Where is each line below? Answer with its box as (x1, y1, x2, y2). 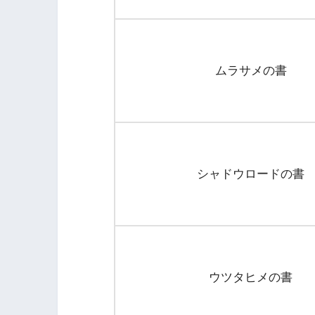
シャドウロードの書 (197, 167, 304, 181)
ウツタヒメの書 (209, 270, 292, 284)
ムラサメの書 (214, 63, 287, 77)
